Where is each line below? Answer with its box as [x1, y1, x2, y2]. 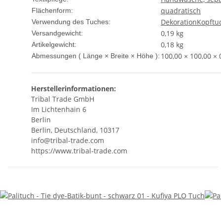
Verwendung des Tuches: [32, 18, 110, 26]
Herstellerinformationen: [31, 84, 116, 94]
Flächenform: [32, 6, 73, 15]
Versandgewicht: [32, 29, 83, 37]
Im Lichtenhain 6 [31, 105, 86, 114]
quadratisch [161, 6, 201, 16]
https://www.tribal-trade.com [31, 146, 127, 156]
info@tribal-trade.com [31, 136, 104, 146]
